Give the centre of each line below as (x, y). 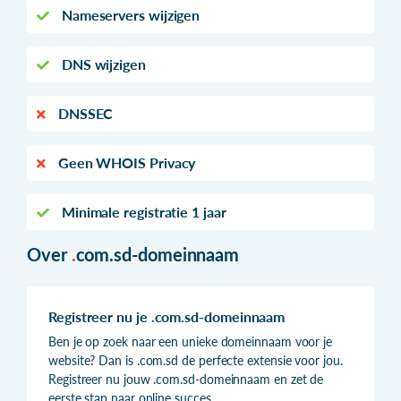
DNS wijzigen (102, 64)
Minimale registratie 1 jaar (142, 211)
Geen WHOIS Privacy (125, 162)
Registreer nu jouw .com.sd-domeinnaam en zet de (186, 379)
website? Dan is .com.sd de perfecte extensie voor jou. (196, 360)
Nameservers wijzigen (129, 14)
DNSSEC (84, 113)
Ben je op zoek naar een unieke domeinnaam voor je (191, 341)
